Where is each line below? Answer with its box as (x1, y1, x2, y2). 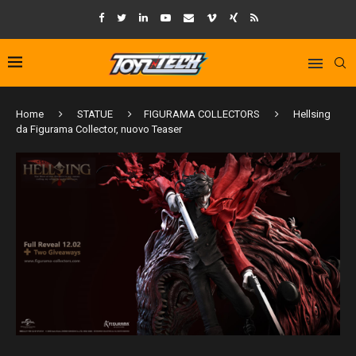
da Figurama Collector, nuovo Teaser (16, 123, 182, 135)
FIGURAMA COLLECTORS (144, 108, 260, 120)
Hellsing (293, 108, 331, 120)
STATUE (77, 108, 113, 120)
